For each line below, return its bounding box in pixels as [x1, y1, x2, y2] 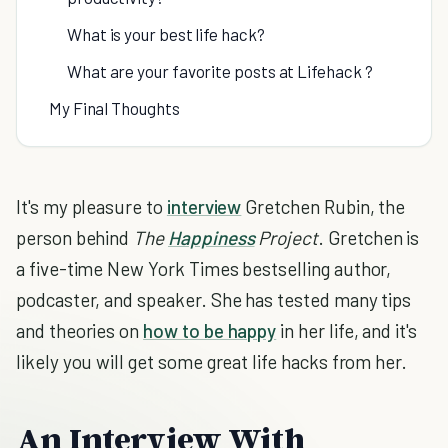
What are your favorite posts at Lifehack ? [67, 61, 373, 81]
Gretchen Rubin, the [241, 195, 406, 218]
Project [254, 226, 319, 249]
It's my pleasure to [16, 195, 167, 218]
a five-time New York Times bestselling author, [16, 257, 392, 280]
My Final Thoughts [49, 98, 180, 118]
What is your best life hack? [67, 24, 265, 44]
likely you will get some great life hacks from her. [16, 350, 408, 373]
